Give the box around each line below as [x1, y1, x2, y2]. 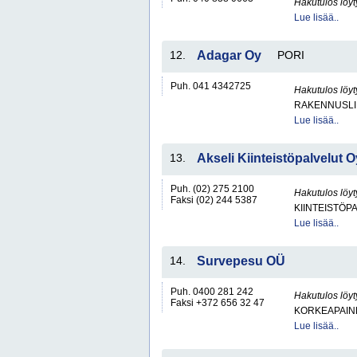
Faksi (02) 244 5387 [171, 194, 257, 206]
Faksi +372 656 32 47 [171, 297, 265, 308]
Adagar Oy [197, 49, 261, 62]
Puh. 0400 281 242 [171, 286, 253, 297]
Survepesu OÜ [197, 254, 285, 268]
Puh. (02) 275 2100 [171, 183, 254, 194]
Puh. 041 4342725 [171, 80, 251, 92]
